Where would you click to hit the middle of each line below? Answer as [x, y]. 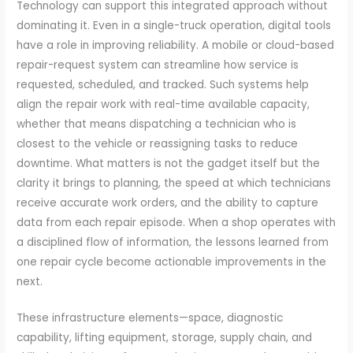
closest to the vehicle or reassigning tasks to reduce [158, 143]
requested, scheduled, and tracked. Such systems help [163, 84]
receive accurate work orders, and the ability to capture [168, 203]
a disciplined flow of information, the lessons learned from [173, 242]
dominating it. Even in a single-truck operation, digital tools [174, 25]
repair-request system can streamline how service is [158, 65]
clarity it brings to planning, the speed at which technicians [174, 183]
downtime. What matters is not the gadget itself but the [169, 163]
